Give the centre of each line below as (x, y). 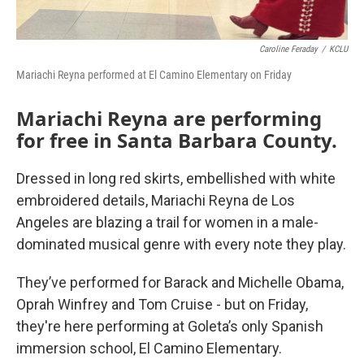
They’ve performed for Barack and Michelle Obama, (180, 282)
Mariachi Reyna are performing (169, 118)
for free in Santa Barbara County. (177, 140)
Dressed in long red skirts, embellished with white (176, 178)
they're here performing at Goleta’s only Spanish (170, 326)
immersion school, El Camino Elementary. (149, 348)
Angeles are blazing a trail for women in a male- (167, 222)
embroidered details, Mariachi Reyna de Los (156, 200)
